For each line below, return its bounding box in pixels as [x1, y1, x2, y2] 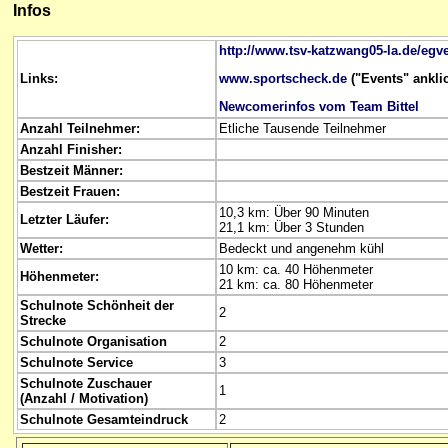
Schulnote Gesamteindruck [20, 411, 188, 427]
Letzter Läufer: [20, 211, 109, 227]
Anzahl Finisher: [20, 141, 122, 157]
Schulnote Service [20, 354, 133, 370]
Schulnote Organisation [20, 333, 167, 349]
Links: [20, 70, 58, 86]
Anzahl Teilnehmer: [20, 120, 140, 136]
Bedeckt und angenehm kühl [219, 240, 384, 256]
